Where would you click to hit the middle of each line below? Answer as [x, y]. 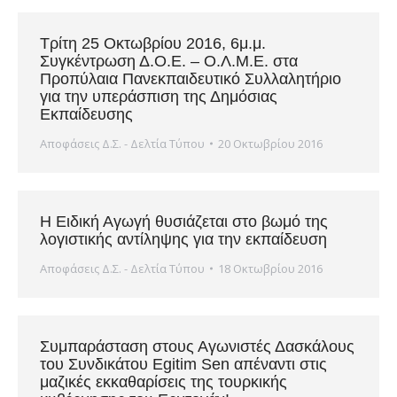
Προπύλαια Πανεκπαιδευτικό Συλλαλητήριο [191, 79]
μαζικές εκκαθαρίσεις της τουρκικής [163, 382]
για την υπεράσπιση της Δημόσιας [159, 97]
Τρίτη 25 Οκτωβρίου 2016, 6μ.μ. [153, 43]
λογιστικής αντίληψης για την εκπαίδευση [183, 239]
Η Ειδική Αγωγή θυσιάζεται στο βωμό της [184, 222]
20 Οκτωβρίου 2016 [270, 144]
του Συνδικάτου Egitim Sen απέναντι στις [183, 364]
